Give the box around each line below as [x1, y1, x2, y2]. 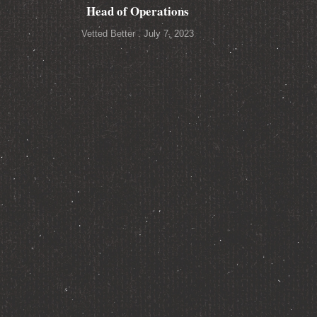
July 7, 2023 [141, 28, 195, 39]
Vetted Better [81, 28, 139, 39]
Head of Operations [86, 1, 190, 20]
